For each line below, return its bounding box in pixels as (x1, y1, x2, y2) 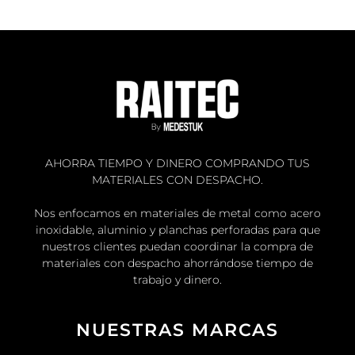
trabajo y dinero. (133, 273, 222, 288)
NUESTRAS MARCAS (75, 319, 280, 342)
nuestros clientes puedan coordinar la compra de (42, 239, 313, 254)
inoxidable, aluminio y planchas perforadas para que (35, 223, 320, 238)
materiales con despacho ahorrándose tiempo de (42, 256, 313, 271)
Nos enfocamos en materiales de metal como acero (34, 206, 321, 221)
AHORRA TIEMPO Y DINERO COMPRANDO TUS (45, 156, 310, 171)
